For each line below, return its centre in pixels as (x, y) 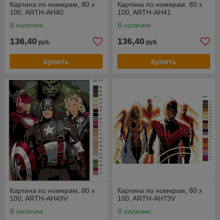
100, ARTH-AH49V (39, 198)
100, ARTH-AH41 (144, 12)
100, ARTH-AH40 (37, 12)
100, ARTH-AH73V (146, 198)
